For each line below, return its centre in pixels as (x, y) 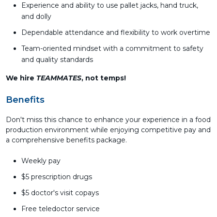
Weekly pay (41, 161)
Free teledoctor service (61, 209)
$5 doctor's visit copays (60, 193)
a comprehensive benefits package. (66, 140)
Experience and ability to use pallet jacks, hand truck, (110, 5)
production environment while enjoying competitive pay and (108, 130)
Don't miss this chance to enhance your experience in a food (108, 120)
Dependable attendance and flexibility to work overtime (116, 32)
